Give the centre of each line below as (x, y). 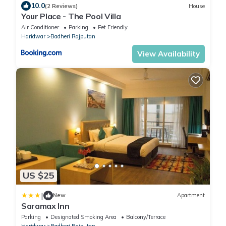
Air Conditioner (40, 27)
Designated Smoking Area (83, 217)
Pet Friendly (113, 27)
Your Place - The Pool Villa (71, 16)
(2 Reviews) (61, 6)
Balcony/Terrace (146, 217)
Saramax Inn (45, 206)
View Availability (168, 54)
